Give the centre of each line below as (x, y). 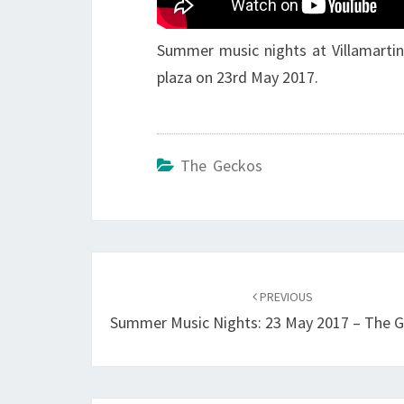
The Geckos (221, 165)
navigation (154, 300)
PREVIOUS (285, 297)
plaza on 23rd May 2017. (238, 77)
